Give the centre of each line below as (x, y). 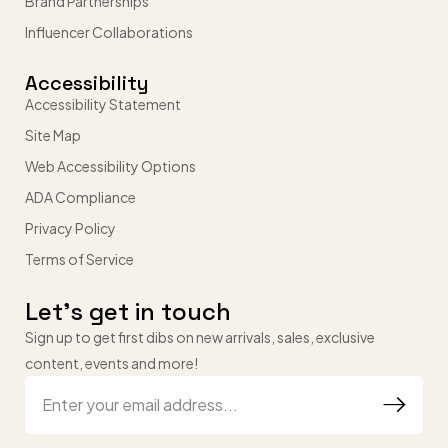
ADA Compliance (80, 197)
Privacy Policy (70, 228)
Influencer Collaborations (109, 32)
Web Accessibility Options (110, 166)
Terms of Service (79, 259)
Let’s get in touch (128, 312)
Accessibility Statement (103, 104)
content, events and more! (111, 363)
